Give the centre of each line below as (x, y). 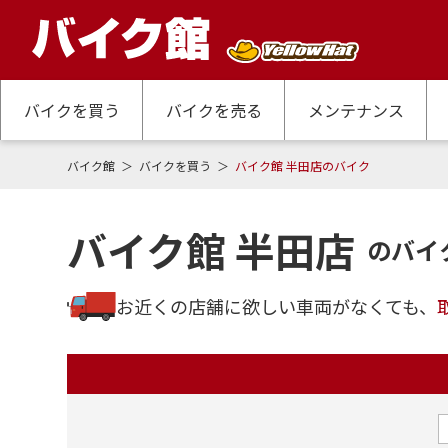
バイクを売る (213, 110)
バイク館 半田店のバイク (301, 165)
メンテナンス (355, 110)
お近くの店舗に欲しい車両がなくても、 (277, 305)
